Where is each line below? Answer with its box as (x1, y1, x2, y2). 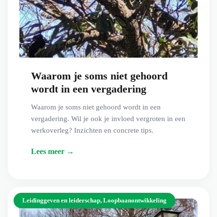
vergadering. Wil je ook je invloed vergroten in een (31, 115, 186, 123)
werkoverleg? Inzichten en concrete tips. (31, 126, 154, 135)
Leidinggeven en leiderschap (22, 196, 100, 204)
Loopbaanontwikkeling (103, 196, 167, 204)
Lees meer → (31, 147, 74, 155)
